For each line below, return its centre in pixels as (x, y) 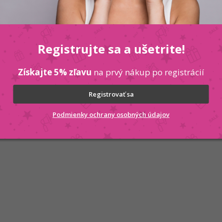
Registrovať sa (111, 94)
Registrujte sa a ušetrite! (111, 49)
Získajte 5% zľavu (55, 72)
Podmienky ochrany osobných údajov (111, 114)
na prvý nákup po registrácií (148, 72)
